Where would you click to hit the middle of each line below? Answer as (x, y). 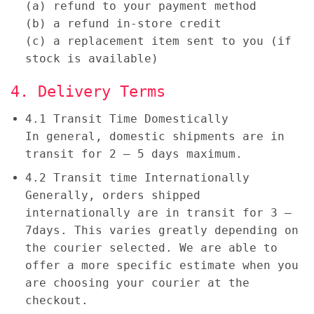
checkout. (56, 301)
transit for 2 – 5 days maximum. (134, 153)
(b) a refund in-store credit (123, 23)
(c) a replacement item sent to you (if (158, 41)
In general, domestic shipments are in (155, 136)
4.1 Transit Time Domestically (127, 118)
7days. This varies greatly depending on (162, 231)
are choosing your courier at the (137, 283)
